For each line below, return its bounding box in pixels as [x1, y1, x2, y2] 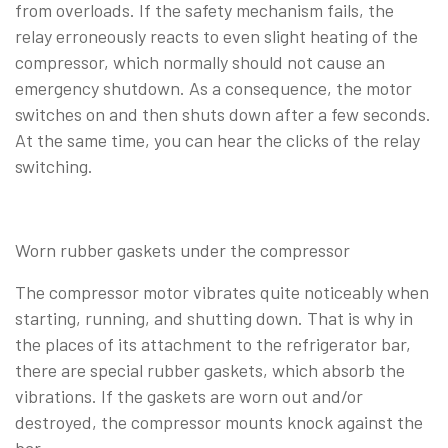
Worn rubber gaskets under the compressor [15, 238, 350, 261]
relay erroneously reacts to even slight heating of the [15, 24, 418, 47]
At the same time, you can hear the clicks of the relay [15, 128, 420, 151]
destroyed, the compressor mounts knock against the [15, 410, 423, 433]
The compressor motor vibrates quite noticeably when [15, 280, 429, 303]
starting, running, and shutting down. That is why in [15, 306, 413, 329]
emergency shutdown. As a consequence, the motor [15, 76, 412, 99]
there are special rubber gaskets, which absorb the [15, 358, 405, 381]
